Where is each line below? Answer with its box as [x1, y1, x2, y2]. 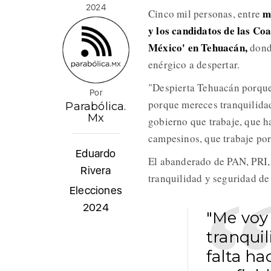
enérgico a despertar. [148, 57, 240, 72]
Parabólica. [65, 100, 126, 114]
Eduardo [76, 147, 116, 160]
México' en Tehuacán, [148, 40, 247, 56]
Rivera [80, 164, 111, 177]
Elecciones [69, 184, 122, 197]
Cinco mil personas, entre [148, 7, 263, 21]
